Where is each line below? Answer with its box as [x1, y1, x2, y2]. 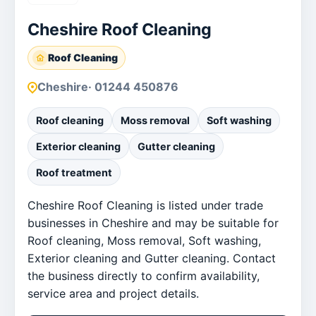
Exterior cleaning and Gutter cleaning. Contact [28, 250, 276, 265]
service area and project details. [28, 286, 199, 300]
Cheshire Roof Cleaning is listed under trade [28, 197, 263, 212]
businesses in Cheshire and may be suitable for [28, 215, 279, 230]
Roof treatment [36, 166, 112, 178]
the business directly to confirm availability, [28, 268, 260, 283]
